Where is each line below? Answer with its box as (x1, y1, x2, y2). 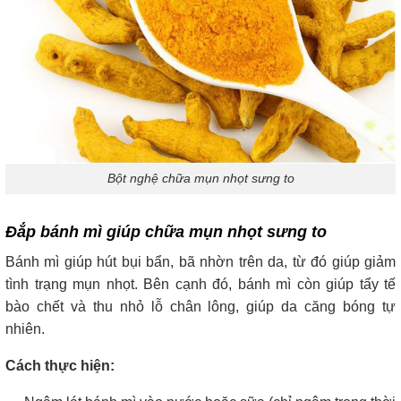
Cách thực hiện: (5, 358, 115, 374)
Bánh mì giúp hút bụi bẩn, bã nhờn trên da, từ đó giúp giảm (5, 254, 396, 270)
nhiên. (5, 321, 45, 337)
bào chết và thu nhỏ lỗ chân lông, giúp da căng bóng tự (5, 299, 396, 315)
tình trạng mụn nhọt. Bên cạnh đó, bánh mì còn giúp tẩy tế (5, 277, 396, 293)
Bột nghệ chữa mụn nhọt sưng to (107, 171, 294, 186)
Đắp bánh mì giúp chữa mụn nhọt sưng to (5, 223, 327, 242)
